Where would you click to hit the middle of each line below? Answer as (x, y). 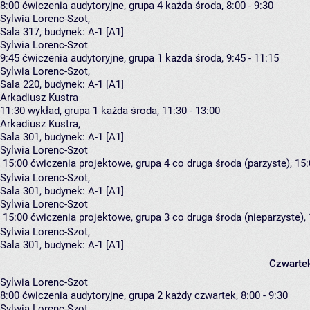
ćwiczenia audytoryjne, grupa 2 (92, 296)
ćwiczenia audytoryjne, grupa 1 (92, 58)
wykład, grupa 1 (63, 111)
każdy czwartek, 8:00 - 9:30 (227, 296)
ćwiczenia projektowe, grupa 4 (100, 164)
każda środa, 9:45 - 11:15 (222, 58)
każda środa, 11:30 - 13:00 (161, 111)
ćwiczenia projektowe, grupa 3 (100, 218)
